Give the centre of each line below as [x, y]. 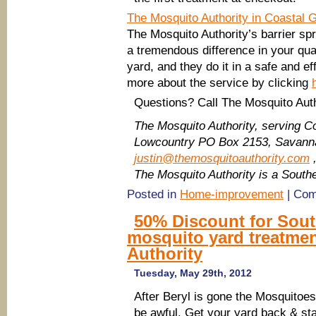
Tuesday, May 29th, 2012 [193, 273]
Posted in [153, 194]
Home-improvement [232, 194]
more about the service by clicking [219, 83]
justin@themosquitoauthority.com [222, 158]
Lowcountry [164, 142]
